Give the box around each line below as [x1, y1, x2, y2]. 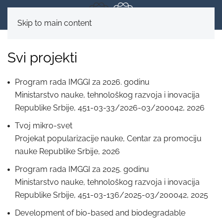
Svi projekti [7, 50, 77, 66]
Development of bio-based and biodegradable [15, 208, 185, 218]
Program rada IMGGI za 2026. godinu [15, 77, 150, 87]
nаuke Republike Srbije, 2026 [15, 147, 120, 156]
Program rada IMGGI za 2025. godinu [15, 165, 149, 174]
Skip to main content [17, 18, 92, 28]
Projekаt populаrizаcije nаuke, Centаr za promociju [15, 134, 202, 143]
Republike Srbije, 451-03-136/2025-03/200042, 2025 [15, 190, 208, 200]
